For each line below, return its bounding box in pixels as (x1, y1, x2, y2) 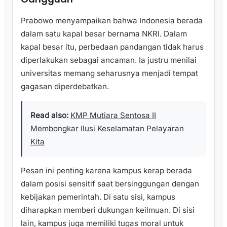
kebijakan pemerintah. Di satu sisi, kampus (21, 192, 175, 202)
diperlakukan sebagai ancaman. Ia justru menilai (21, 55, 197, 65)
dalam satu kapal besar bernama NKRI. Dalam (21, 29, 187, 39)
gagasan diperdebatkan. (21, 82, 109, 92)
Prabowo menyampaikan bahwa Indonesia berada (21, 16, 203, 26)
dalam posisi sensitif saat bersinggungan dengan (21, 179, 199, 189)
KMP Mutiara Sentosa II (70, 110, 156, 121)
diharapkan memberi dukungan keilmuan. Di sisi (21, 205, 195, 215)
